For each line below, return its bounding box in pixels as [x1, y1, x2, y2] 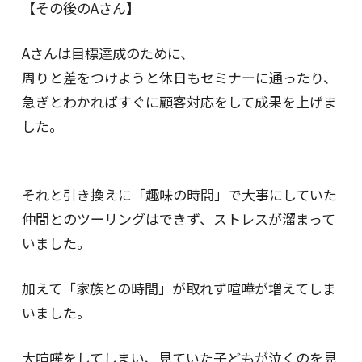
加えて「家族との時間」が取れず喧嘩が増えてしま [21, 277, 336, 298]
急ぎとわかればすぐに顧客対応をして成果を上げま [21, 91, 337, 112]
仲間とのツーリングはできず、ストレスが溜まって [21, 208, 335, 229]
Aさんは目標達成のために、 [21, 43, 194, 64]
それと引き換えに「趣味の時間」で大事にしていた [21, 183, 337, 204]
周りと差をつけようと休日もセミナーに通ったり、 [21, 67, 337, 88]
